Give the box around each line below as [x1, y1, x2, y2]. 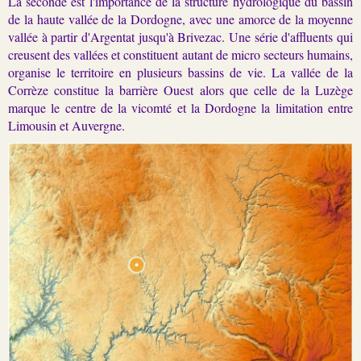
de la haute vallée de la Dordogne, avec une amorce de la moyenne [8, 10, 353, 27]
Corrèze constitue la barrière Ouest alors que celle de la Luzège [8, 81, 353, 98]
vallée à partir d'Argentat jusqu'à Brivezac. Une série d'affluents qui [8, 27, 353, 45]
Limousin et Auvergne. [8, 116, 125, 134]
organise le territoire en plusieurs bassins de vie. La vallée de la [8, 63, 353, 81]
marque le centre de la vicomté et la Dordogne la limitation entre [8, 98, 353, 116]
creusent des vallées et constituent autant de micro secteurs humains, [8, 45, 353, 63]
